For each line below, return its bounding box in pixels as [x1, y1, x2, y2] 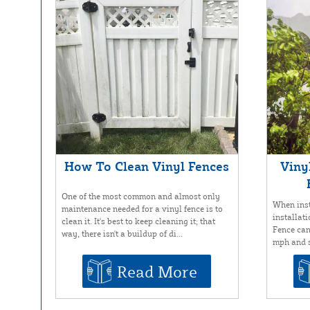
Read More [117, 262, 198, 282]
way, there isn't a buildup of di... [61, 228, 183, 239]
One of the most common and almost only [61, 190, 220, 201]
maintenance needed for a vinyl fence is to [61, 203, 223, 214]
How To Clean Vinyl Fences [64, 158, 230, 174]
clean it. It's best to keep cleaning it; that [61, 215, 215, 226]
